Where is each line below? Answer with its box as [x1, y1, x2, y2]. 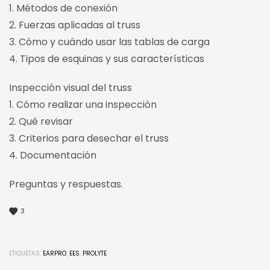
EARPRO [43, 248, 66, 258]
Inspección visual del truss [9, 81, 132, 95]
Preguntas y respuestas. [9, 177, 123, 192]
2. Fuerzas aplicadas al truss [9, 18, 140, 33]
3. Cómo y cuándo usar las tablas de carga [9, 35, 210, 49]
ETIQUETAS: [9, 248, 41, 258]
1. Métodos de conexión [9, 1, 118, 16]
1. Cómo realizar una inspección [9, 98, 157, 112]
